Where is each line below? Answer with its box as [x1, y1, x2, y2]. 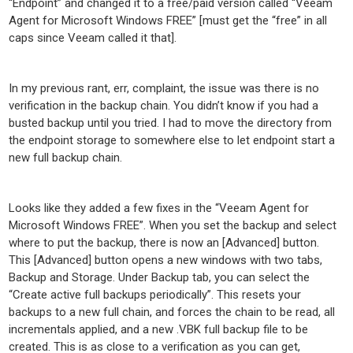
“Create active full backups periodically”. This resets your [9, 288, 302, 302]
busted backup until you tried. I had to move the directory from [9, 116, 333, 130]
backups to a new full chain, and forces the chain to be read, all [9, 305, 336, 319]
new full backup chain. [9, 150, 123, 165]
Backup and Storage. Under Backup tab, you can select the [9, 270, 310, 284]
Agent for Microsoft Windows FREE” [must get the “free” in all [9, 13, 328, 28]
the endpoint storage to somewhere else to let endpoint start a [9, 133, 336, 147]
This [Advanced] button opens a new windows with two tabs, [9, 253, 323, 267]
